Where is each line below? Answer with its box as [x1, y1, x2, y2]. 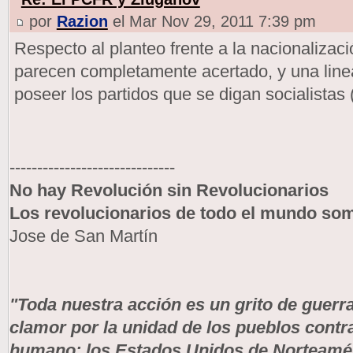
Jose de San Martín [9, 225, 158, 246]
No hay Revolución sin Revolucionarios [9, 180, 329, 200]
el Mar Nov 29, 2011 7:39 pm [107, 12, 316, 30]
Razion [56, 12, 108, 30]
